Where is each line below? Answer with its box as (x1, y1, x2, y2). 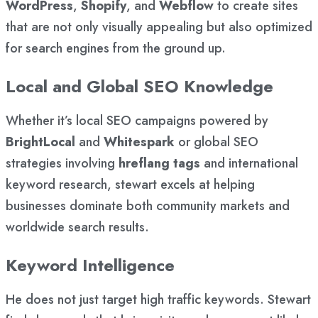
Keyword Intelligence (6, 253, 175, 278)
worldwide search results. (6, 218, 149, 237)
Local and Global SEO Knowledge (6, 74, 273, 99)
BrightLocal (6, 133, 75, 152)
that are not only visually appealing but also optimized (6, 18, 312, 37)
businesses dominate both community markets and (6, 197, 290, 216)
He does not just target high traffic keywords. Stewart (6, 290, 311, 309)
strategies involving (6, 154, 119, 173)
